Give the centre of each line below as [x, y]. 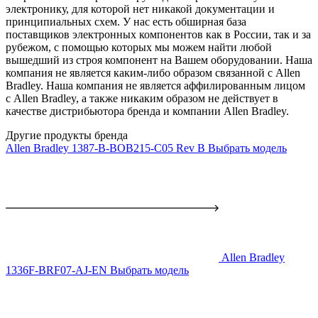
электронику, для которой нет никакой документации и [140, 9]
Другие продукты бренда [67, 136]
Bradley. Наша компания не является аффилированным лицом [155, 86]
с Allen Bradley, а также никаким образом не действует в [142, 99]
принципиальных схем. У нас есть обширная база [126, 22]
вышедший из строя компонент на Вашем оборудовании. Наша [159, 60]
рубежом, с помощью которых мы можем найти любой [139, 48]
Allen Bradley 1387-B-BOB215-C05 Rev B [105, 148]
